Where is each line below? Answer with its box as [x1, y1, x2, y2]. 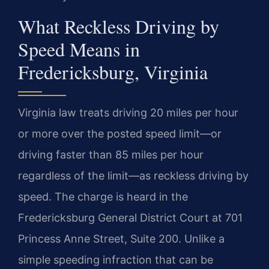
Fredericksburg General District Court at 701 [18, 211, 243, 224]
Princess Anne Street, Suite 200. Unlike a [18, 232, 225, 245]
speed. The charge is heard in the [18, 190, 188, 203]
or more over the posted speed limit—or [18, 127, 222, 140]
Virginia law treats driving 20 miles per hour [18, 106, 238, 119]
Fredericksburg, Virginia [18, 58, 208, 85]
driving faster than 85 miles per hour [18, 148, 204, 161]
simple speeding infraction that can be [18, 253, 213, 266]
